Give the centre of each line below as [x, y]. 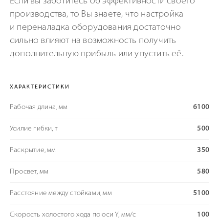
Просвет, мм [29, 172]
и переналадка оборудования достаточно [96, 28]
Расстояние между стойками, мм [61, 193]
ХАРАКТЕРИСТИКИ [40, 87]
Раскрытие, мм [33, 150]
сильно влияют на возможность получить [93, 41]
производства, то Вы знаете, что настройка [97, 14]
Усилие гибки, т [34, 129]
